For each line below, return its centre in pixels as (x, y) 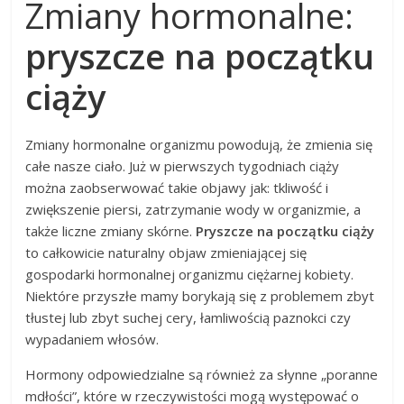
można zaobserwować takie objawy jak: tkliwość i (177, 187)
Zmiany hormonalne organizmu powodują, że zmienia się (199, 144)
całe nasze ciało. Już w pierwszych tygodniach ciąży (183, 165)
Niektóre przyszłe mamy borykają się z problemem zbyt (200, 295)
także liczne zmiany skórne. (111, 230)
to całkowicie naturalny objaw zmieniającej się (166, 252)
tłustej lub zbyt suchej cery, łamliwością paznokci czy (188, 317)
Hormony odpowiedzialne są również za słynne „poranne (202, 374)
